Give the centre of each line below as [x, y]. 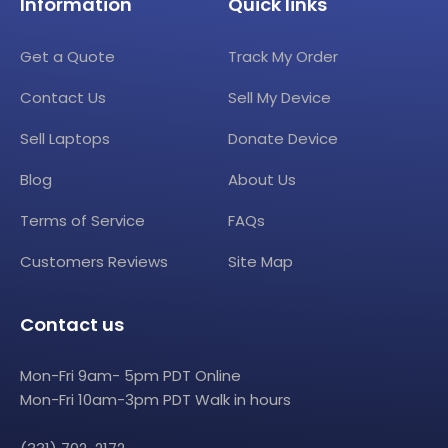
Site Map [261, 261]
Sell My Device [280, 97]
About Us [262, 179]
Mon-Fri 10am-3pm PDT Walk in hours [155, 399]
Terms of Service [82, 220]
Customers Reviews [94, 261]
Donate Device [283, 138]
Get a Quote [67, 56]
